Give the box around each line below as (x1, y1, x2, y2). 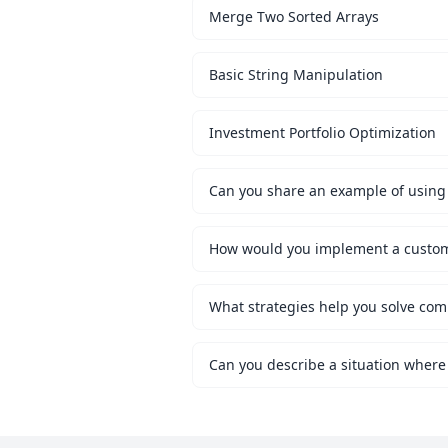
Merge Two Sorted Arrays (209, 7, 379, 26)
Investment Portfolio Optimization (209, 123, 436, 142)
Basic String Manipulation (209, 65, 383, 84)
